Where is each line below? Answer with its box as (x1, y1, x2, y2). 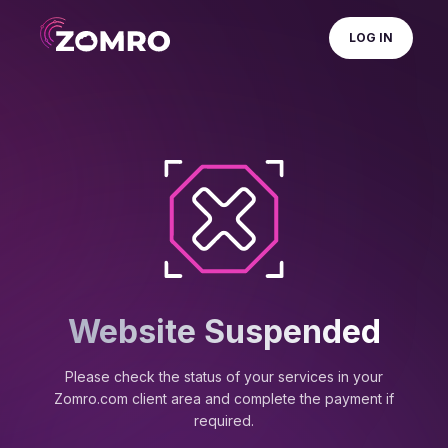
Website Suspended (67, 312, 381, 351)
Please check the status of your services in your (65, 368, 383, 385)
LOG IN (349, 30, 393, 45)
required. (194, 412, 254, 429)
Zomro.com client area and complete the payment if (54, 390, 394, 407)
